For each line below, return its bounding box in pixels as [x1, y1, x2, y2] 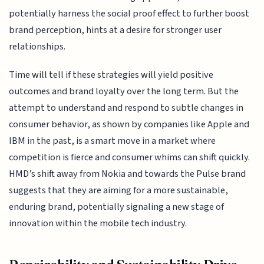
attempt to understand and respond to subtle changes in [9, 101, 244, 115]
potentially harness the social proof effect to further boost [9, 6, 250, 21]
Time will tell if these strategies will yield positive [9, 68, 214, 82]
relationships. [9, 39, 66, 54]
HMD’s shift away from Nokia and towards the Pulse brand [9, 167, 246, 181]
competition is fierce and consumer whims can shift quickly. [9, 150, 250, 165]
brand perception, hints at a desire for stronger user [9, 22, 222, 37]
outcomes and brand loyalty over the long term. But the [9, 84, 239, 99]
